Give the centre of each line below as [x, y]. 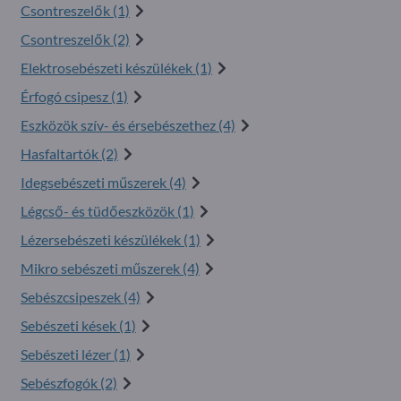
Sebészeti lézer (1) [76, 354]
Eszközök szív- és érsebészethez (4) [128, 125]
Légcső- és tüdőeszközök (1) [107, 211]
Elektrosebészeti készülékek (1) [116, 68]
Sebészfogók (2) [69, 383]
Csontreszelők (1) [75, 10]
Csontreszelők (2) [75, 39]
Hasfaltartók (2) [69, 154]
